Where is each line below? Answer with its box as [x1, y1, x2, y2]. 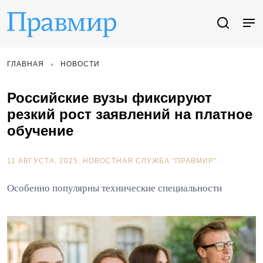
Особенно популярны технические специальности [7, 183, 222, 194]
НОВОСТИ [60, 60, 100, 68]
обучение [7, 123, 73, 139]
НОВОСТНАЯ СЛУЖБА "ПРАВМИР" [83, 157, 217, 165]
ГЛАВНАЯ [7, 60, 44, 68]
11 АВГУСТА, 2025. [7, 157, 83, 165]
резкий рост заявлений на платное [7, 106, 252, 122]
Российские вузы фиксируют [7, 90, 212, 106]
